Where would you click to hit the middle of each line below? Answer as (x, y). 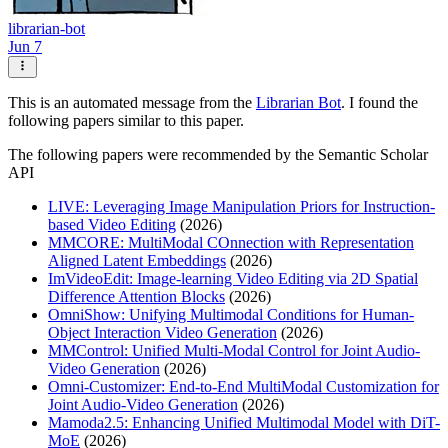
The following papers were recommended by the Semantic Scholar (218, 155)
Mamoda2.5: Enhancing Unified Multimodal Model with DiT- (244, 423)
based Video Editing (112, 225)
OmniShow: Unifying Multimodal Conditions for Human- (231, 315)
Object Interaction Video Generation (162, 333)
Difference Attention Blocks (136, 297)
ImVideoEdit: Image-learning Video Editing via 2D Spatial (233, 279)
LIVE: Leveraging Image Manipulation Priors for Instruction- (241, 207)
